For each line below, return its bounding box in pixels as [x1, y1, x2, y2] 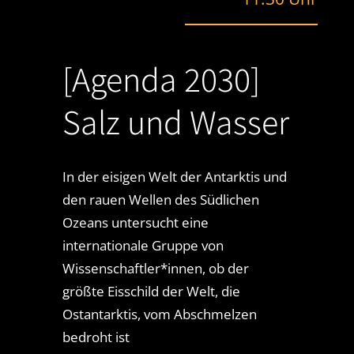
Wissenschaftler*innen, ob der [62, 259, 249, 278]
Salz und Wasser [62, 99, 289, 145]
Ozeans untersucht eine [62, 213, 209, 232]
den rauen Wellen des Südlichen [62, 190, 259, 209]
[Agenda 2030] [62, 56, 260, 103]
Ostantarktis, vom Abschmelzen [62, 305, 257, 324]
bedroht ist [62, 328, 130, 347]
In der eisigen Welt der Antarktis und [62, 168, 287, 186]
